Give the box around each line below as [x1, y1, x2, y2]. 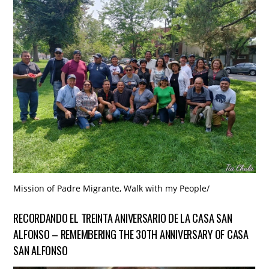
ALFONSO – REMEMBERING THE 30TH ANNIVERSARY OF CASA [13, 225, 249, 242]
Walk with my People [124, 183, 207, 195]
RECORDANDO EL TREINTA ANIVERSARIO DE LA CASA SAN [13, 209, 232, 226]
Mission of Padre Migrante [13, 183, 120, 195]
